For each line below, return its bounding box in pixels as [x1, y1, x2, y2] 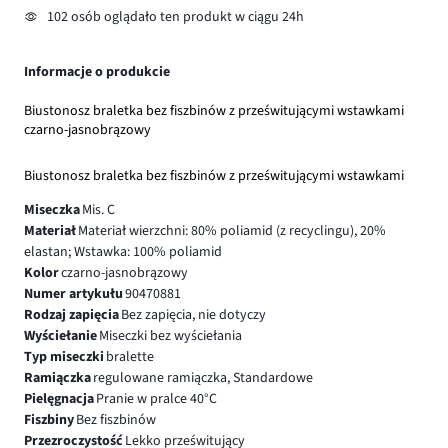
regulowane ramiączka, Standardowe [92, 367, 313, 388]
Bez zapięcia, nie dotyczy [120, 304, 266, 325]
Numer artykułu [24, 283, 123, 304]
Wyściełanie [24, 325, 97, 346]
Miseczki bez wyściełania [98, 325, 242, 346]
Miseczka [24, 199, 80, 220]
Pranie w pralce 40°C [95, 388, 217, 409]
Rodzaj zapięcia [24, 304, 119, 325]
